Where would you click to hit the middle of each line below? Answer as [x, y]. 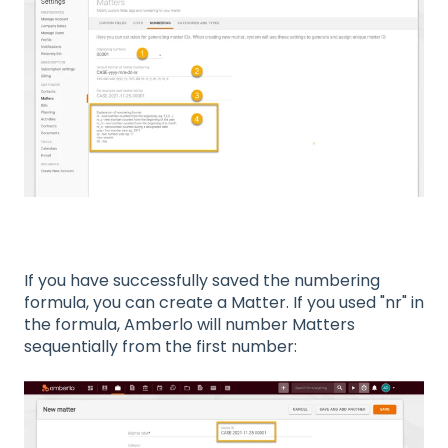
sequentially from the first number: [160, 347]
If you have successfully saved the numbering [202, 281]
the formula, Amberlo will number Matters [189, 325]
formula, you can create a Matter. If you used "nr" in [224, 303]
